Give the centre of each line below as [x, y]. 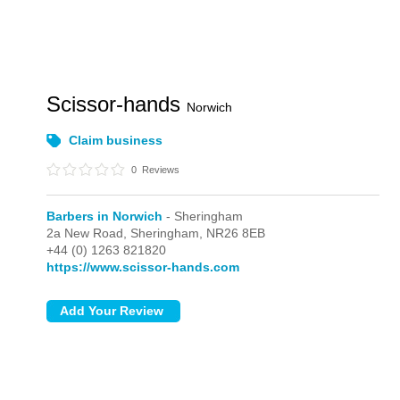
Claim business [116, 140]
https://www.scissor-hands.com [143, 267]
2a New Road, [89, 233]
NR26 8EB [236, 233]
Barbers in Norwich [105, 216]
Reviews [160, 170]
